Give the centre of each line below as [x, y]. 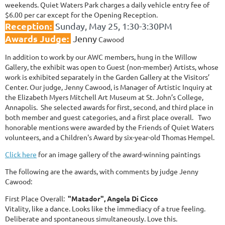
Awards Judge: [37, 38]
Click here [21, 154]
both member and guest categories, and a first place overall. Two [108, 117]
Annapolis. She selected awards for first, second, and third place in [109, 107]
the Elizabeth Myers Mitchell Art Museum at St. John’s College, [104, 97]
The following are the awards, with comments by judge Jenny [102, 171]
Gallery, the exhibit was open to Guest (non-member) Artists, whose [112, 67]
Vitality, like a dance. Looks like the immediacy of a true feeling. [105, 208]
